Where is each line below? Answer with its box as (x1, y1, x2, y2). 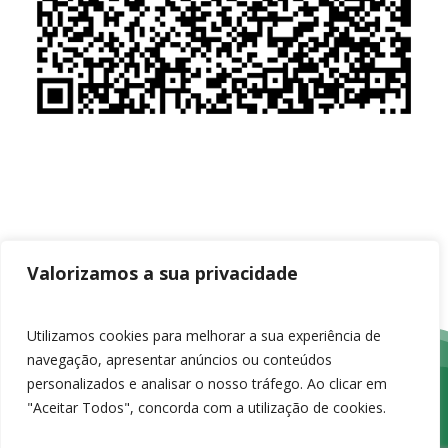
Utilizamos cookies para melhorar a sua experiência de (27, 326, 381, 345)
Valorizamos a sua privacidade (27, 261, 298, 285)
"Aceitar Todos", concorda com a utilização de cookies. (27, 398, 386, 417)
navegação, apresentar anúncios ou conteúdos (27, 350, 332, 369)
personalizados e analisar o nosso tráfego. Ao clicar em (27, 374, 387, 393)
